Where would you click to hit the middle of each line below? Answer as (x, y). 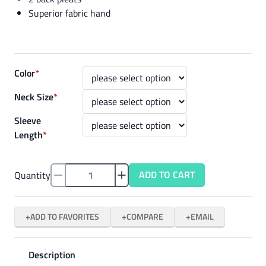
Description (52, 255)
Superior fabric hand (69, 13)
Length (28, 135)
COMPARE (145, 216)
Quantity (32, 175)
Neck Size (34, 97)
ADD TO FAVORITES (65, 216)
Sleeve (28, 121)
